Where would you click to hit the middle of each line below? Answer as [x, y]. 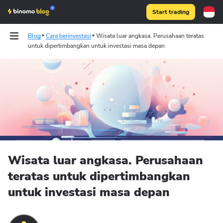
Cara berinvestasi [68, 36]
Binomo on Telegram [96, 79]
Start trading [171, 12]
